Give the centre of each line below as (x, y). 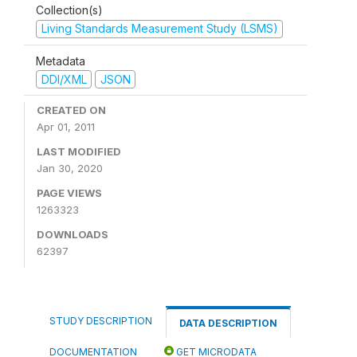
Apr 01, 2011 (66, 127)
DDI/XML (64, 79)
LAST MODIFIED (79, 151)
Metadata (61, 61)
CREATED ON (71, 110)
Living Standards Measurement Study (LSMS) (159, 28)
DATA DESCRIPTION (228, 323)
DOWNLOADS (73, 234)
